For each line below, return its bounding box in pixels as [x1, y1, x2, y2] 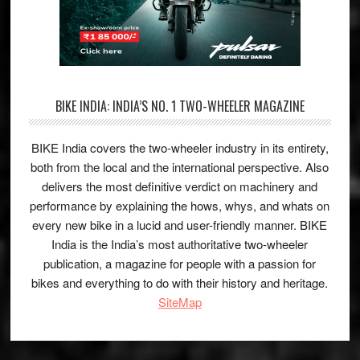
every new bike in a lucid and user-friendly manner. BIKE [32, 215, 328, 233]
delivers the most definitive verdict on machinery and [42, 177, 318, 194]
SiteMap [157, 292, 202, 310]
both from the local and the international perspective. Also [31, 157, 329, 175]
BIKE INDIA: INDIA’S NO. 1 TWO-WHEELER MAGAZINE [55, 96, 305, 116]
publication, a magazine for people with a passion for [43, 254, 317, 272]
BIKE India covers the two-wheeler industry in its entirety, [31, 138, 329, 156]
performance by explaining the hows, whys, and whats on [30, 196, 330, 214]
